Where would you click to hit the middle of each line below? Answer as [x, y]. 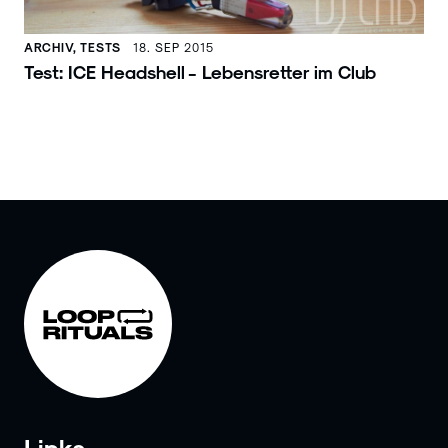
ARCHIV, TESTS [72, 46]
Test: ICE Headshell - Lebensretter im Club [200, 71]
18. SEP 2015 [173, 46]
